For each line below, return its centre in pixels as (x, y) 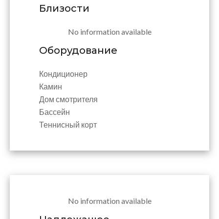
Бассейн (55, 112)
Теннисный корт (68, 124)
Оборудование (78, 50)
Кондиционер (63, 74)
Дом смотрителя (68, 99)
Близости (64, 8)
